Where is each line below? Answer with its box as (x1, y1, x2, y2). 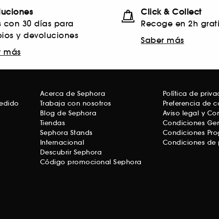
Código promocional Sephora (40, 158, 142, 167)
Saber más (141, 35, 184, 45)
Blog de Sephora (40, 109, 97, 118)
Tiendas (40, 119, 66, 128)
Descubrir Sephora (40, 148, 102, 157)
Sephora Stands (40, 129, 93, 137)
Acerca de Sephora (40, 89, 106, 98)
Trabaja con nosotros (40, 99, 111, 108)
